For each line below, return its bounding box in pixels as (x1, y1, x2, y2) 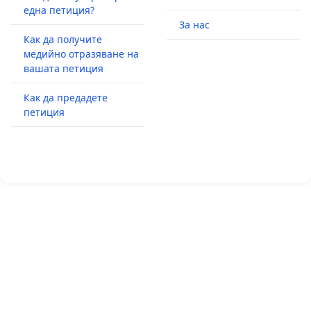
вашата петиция (24, 61, 103, 75)
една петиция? (24, 3, 94, 17)
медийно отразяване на (24, 47, 139, 60)
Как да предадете (24, 90, 108, 104)
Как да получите (24, 32, 102, 46)
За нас (179, 17, 210, 31)
